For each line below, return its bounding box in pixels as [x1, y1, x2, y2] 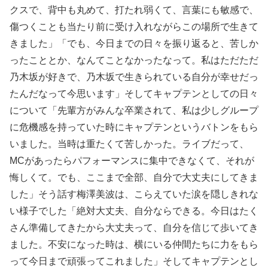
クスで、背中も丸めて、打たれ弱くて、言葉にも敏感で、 [10, 4, 258, 15]
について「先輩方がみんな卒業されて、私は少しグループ [10, 105, 258, 115]
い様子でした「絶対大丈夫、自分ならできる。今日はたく [10, 205, 258, 216]
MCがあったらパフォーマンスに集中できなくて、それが [10, 155, 254, 166]
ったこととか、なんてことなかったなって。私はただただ [10, 54, 258, 65]
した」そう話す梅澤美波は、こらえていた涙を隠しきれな [10, 188, 258, 199]
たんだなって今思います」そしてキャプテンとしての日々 [10, 88, 258, 99]
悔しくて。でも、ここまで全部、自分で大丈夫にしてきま [10, 172, 258, 182]
